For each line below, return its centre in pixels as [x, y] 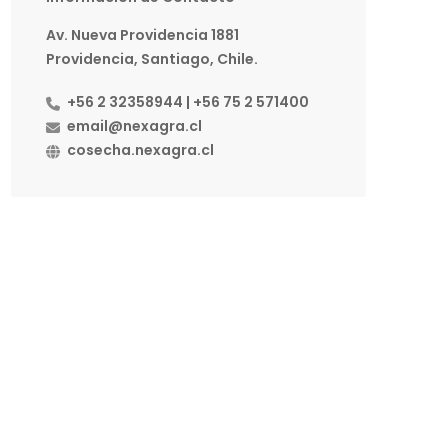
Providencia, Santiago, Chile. [152, 59]
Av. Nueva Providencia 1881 [142, 35]
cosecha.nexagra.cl [140, 150]
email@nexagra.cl [134, 126]
